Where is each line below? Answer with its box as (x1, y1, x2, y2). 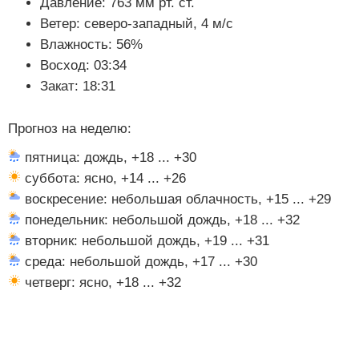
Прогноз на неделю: (8, 120, 131, 136)
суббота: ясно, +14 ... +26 (21, 170, 186, 186)
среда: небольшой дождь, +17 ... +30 (21, 253, 257, 269)
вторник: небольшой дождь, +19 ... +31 (21, 232, 269, 248)
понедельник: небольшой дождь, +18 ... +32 (21, 212, 300, 228)
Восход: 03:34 (40, 57, 127, 73)
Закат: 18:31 (40, 78, 115, 94)
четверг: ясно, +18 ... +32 (21, 274, 181, 290)
